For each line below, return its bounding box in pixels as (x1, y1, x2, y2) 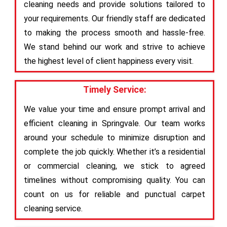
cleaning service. (24, 203, 83, 213)
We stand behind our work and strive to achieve (24, 42, 205, 52)
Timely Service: (83, 84, 146, 95)
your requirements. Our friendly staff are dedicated (24, 13, 205, 23)
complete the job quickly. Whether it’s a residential (24, 146, 205, 157)
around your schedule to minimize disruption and (24, 132, 205, 142)
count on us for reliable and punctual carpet (24, 189, 205, 199)
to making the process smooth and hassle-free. (24, 27, 205, 37)
